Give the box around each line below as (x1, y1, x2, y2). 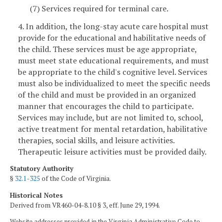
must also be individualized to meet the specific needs (18, 77, 210, 89)
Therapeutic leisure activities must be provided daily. (18, 146, 207, 157)
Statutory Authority (10, 164, 73, 173)
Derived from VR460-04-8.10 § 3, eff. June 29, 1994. (10, 201, 160, 210)
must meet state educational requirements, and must (18, 55, 209, 66)
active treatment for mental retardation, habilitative (18, 123, 207, 134)
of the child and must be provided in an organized (18, 89, 196, 100)
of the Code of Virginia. (40, 174, 111, 183)
